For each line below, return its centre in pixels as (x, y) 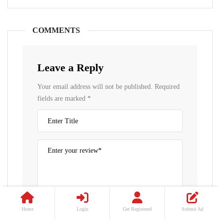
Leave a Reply (70, 68)
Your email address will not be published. (95, 87)
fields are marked (62, 98)
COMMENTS (56, 30)
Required (167, 87)
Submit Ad (192, 209)
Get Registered (137, 209)
